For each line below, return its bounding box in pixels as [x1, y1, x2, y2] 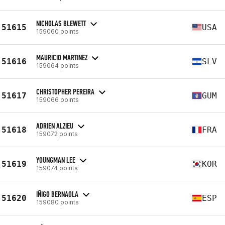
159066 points [36, 95, 79, 103]
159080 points [36, 198, 79, 206]
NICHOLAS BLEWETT [36, 18, 86, 28]
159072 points [36, 130, 78, 138]
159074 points [36, 164, 78, 172]
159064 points [36, 61, 79, 69]
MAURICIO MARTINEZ [36, 52, 87, 62]
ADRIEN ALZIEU [36, 121, 73, 131]
